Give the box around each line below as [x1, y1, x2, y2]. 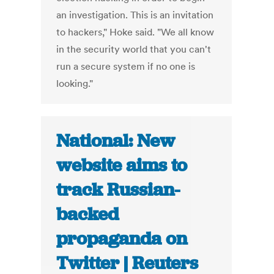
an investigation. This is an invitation [56, 9, 214, 21]
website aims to [56, 154, 188, 177]
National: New [56, 129, 176, 153]
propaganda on [56, 227, 188, 251]
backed [56, 202, 119, 226]
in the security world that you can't [56, 43, 212, 56]
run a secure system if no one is [56, 60, 196, 73]
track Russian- [56, 178, 180, 202]
